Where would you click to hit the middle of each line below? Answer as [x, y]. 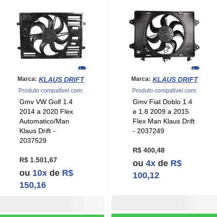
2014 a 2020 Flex [46, 111]
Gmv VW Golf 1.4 [46, 101]
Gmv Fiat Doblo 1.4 [162, 101]
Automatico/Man [44, 121]
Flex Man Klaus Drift [163, 121]
